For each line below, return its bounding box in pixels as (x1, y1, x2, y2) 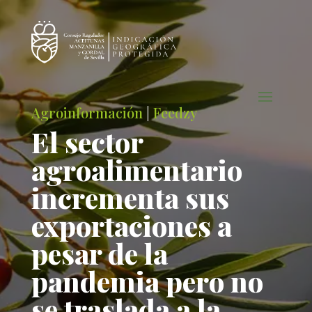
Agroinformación (31, 103, 143, 122)
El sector (31, 123, 143, 160)
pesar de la (31, 235, 168, 272)
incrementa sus (31, 179, 229, 216)
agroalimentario (31, 151, 242, 188)
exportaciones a (31, 207, 232, 244)
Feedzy (153, 103, 197, 122)
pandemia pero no (31, 263, 263, 299)
